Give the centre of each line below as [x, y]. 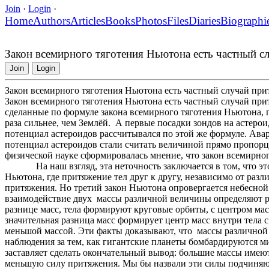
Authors [52, 20]
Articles [88, 20]
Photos [151, 20]
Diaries [204, 20]
